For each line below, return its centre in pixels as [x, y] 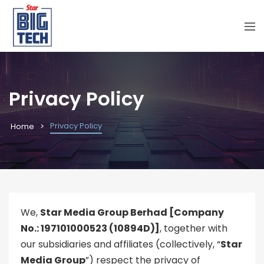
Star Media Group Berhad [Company [132, 213]
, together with [194, 229]
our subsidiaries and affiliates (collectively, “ [121, 245]
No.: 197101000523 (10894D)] [90, 229]
